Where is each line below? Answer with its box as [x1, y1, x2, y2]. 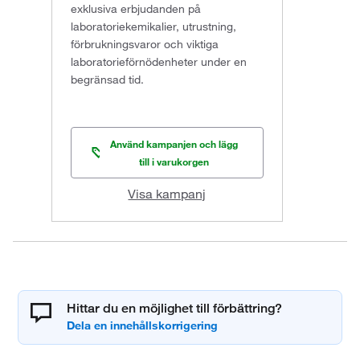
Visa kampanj [128, 186, 207, 202]
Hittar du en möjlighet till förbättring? [67, 301, 283, 317]
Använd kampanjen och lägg [110, 137, 239, 151]
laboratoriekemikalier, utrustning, [71, 19, 236, 35]
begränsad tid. [71, 72, 144, 88]
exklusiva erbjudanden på [71, 2, 201, 17]
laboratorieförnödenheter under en [71, 55, 247, 70]
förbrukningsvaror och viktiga [71, 37, 219, 52]
